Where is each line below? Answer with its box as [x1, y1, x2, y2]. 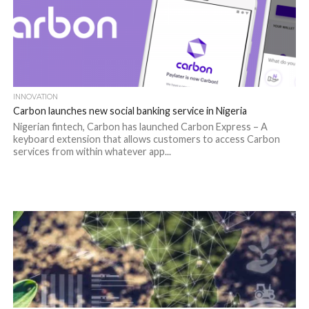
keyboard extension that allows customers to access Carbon [12, 133, 280, 145]
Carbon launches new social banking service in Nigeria [12, 105, 247, 117]
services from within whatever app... [12, 146, 171, 157]
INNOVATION [12, 92, 58, 101]
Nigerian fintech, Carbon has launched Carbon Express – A [12, 121, 268, 132]
